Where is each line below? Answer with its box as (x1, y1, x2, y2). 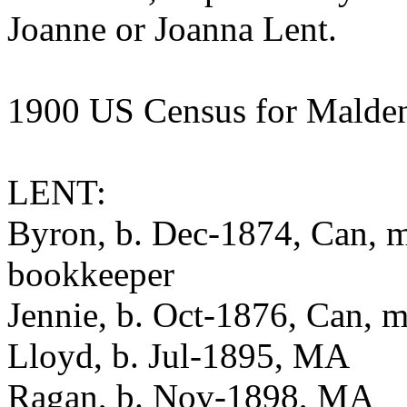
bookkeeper (7, 254, 174, 293)
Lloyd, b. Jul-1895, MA (7, 336, 350, 375)
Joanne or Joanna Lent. (7, 9, 337, 48)
